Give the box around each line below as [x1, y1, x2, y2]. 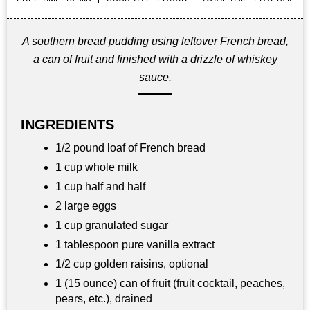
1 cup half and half [55, 181, 145, 193]
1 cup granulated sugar [55, 219, 168, 232]
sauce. [138, 71, 172, 84]
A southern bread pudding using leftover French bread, [21, 35, 289, 48]
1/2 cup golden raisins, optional [55, 258, 208, 271]
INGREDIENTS [21, 117, 114, 133]
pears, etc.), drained [55, 293, 152, 305]
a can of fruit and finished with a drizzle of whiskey [33, 53, 277, 66]
